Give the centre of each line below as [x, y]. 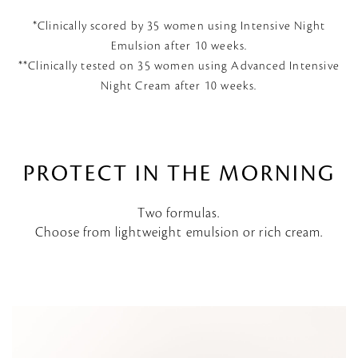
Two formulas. [179, 214]
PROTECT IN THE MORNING [179, 175]
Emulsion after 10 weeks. [179, 47]
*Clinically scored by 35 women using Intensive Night [179, 27]
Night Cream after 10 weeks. [179, 87]
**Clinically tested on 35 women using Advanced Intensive [179, 67]
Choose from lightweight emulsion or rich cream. [179, 233]
